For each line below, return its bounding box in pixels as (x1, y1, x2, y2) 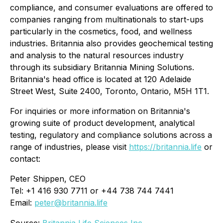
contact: (10, 154, 40, 164)
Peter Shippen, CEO (10, 174, 86, 184)
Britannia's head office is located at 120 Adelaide (10, 74, 191, 84)
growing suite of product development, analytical (10, 118, 195, 128)
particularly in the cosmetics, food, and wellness (10, 26, 192, 36)
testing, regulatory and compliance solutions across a (10, 130, 212, 140)
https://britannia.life (129, 142, 202, 152)
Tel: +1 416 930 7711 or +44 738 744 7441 (10, 186, 174, 196)
